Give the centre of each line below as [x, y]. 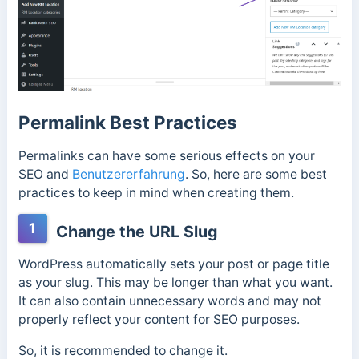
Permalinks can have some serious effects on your [166, 155]
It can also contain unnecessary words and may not [169, 301]
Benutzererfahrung [128, 174]
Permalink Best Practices [127, 122]
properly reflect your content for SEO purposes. [160, 320]
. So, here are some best [256, 174]
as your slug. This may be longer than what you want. [175, 283]
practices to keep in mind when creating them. [157, 192]
